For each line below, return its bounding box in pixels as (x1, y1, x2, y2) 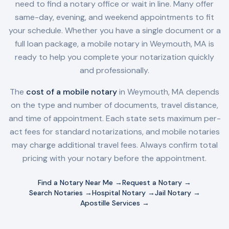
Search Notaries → (29, 188, 92, 197)
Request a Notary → (122, 178, 191, 187)
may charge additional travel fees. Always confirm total (11, 140, 218, 150)
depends (184, 86, 219, 97)
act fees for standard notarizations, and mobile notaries (9, 126, 220, 137)
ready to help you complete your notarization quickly (15, 52, 214, 62)
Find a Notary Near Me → (38, 178, 122, 187)
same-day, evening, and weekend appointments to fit (15, 12, 214, 22)
